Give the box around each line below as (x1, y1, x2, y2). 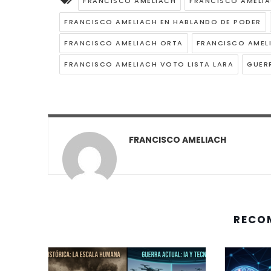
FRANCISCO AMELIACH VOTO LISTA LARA (64, 59, 233, 70)
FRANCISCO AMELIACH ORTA (64, 38, 183, 48)
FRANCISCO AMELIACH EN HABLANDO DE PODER (64, 17, 261, 27)
